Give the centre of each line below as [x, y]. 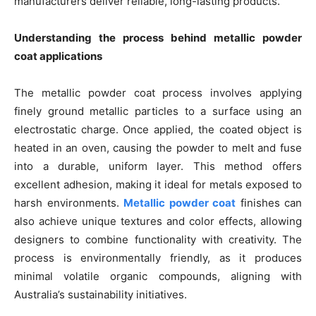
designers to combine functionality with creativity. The [158, 240]
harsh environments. [69, 203]
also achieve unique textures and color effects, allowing [158, 221]
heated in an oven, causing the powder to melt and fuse [158, 148]
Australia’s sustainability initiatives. [101, 295]
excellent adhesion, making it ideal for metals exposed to [158, 185]
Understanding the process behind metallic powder [158, 38]
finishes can [269, 203]
